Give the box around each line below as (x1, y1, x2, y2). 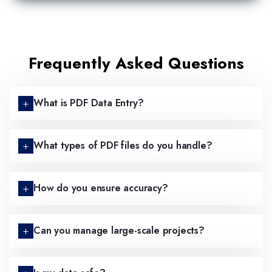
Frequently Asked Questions (28, 52, 244, 75)
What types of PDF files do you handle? (33, 138, 212, 153)
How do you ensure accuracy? (33, 181, 168, 195)
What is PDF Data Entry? (33, 96, 144, 110)
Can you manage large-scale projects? (33, 223, 205, 238)
